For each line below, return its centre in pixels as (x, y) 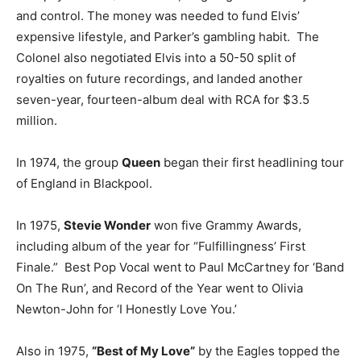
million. (37, 120)
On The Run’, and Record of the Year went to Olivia (160, 288)
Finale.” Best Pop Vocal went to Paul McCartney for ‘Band (180, 267)
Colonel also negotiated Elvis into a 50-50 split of (156, 58)
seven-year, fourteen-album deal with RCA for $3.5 (163, 100)
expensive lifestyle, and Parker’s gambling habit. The (168, 37)
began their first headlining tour (252, 162)
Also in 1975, (54, 351)
